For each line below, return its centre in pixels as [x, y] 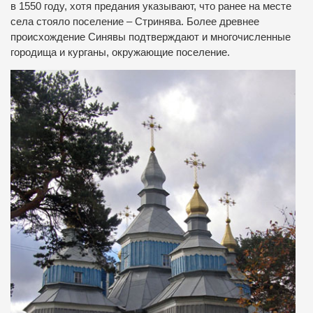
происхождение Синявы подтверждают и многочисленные [151, 37]
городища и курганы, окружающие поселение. [120, 52]
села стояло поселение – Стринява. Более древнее [135, 21]
